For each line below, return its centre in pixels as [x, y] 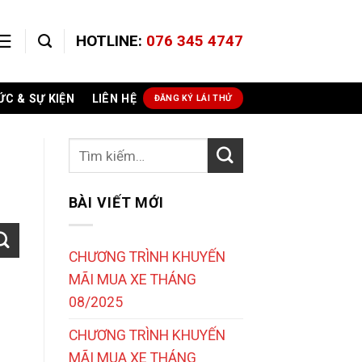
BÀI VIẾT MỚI [116, 203]
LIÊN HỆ [114, 98]
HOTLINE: [109, 41]
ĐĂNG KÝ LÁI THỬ [193, 98]
